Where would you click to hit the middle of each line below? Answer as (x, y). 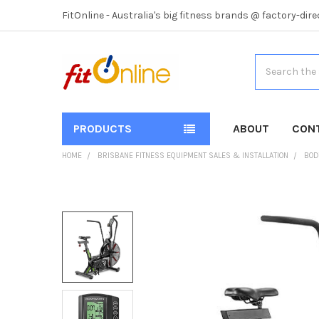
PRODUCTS (102, 128)
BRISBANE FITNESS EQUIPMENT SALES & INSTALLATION (193, 155)
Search (271, 61)
